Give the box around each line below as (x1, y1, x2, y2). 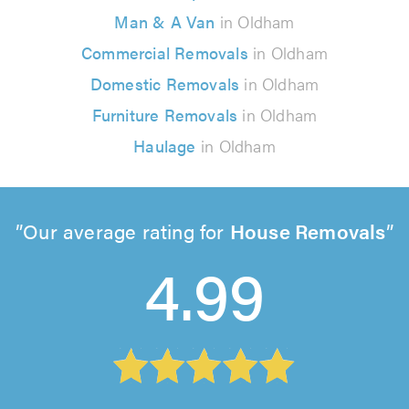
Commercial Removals (81, 41, 248, 65)
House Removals (229, 216, 386, 246)
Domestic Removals (89, 72, 240, 96)
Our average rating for (23, 216, 230, 246)
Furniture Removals (91, 103, 238, 127)
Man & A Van (114, 10, 220, 34)
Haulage (133, 134, 196, 158)
